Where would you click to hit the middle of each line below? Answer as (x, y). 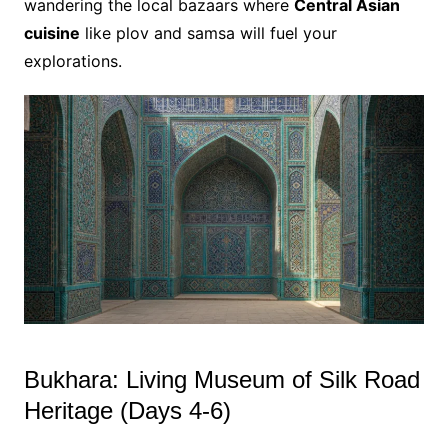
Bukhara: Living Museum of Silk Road (221, 379)
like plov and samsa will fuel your (208, 33)
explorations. (72, 61)
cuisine (51, 33)
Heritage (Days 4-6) (127, 410)
